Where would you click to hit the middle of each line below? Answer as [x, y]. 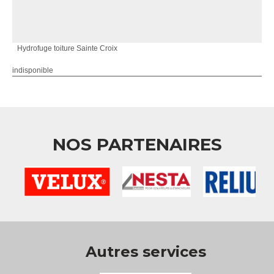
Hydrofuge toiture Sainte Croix [67, 48]
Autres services [146, 251]
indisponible [33, 70]
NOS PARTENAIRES [137, 144]
